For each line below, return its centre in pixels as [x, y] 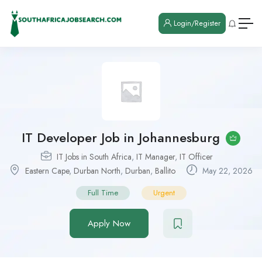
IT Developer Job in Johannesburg [121, 137]
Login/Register [196, 23]
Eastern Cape [47, 170]
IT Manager [155, 156]
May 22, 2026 [226, 170]
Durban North [97, 170]
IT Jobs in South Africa [94, 156]
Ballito [165, 170]
